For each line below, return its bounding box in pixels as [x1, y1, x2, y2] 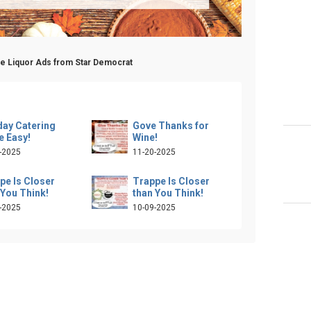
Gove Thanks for [132, 120, 209, 132]
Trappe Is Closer [132, 176, 210, 187]
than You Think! [132, 187, 203, 199]
